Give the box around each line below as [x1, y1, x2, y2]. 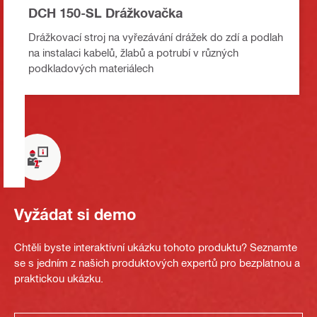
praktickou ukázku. [14, 272, 103, 285]
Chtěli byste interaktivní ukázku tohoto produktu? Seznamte [14, 241, 297, 254]
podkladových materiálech [28, 62, 154, 75]
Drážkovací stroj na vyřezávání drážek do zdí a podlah [28, 30, 283, 44]
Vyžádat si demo [14, 204, 136, 224]
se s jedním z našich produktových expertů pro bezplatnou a [14, 256, 300, 270]
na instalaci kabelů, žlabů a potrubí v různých [28, 46, 238, 59]
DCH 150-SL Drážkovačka [28, 5, 183, 21]
